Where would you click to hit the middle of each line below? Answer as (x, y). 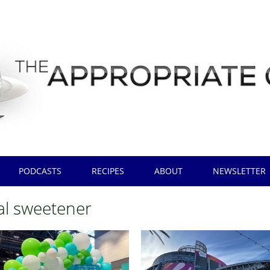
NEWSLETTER (240, 171)
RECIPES (108, 171)
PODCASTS (40, 171)
